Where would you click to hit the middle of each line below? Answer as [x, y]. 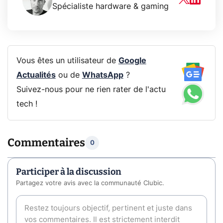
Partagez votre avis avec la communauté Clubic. [90, 184]
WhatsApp [103, 75]
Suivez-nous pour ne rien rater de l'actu [91, 90]
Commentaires [46, 143]
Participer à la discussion [69, 172]
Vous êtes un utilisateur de [67, 61]
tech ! [27, 104]
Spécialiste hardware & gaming [111, 6]
